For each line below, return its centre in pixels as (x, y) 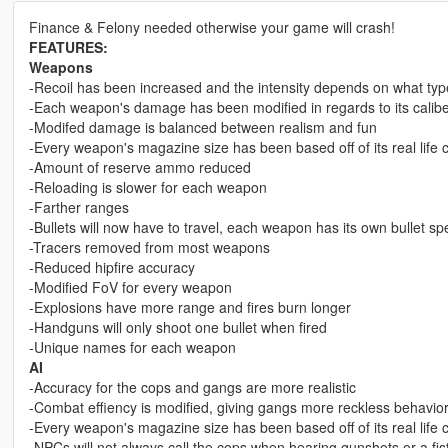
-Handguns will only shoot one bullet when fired (177, 327)
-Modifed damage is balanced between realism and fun (202, 127)
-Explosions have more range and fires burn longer (189, 307)
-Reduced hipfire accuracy (111, 267)
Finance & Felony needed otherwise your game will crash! (211, 27)
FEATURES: (68, 47)
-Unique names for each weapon (132, 347)
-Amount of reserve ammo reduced (139, 167)
